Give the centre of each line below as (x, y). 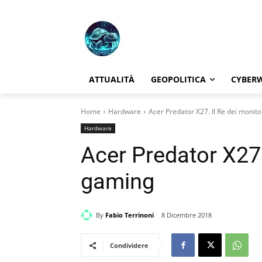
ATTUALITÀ (112, 79)
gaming (118, 181)
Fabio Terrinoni (130, 215)
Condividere (129, 246)
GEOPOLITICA (178, 79)
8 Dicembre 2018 (187, 215)
